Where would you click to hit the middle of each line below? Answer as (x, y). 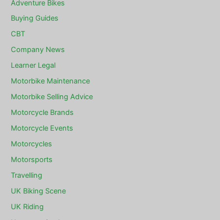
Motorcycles (32, 144)
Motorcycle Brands (42, 113)
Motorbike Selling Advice (52, 97)
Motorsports (32, 159)
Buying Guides (35, 18)
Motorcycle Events (42, 128)
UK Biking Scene (39, 191)
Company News (38, 50)
